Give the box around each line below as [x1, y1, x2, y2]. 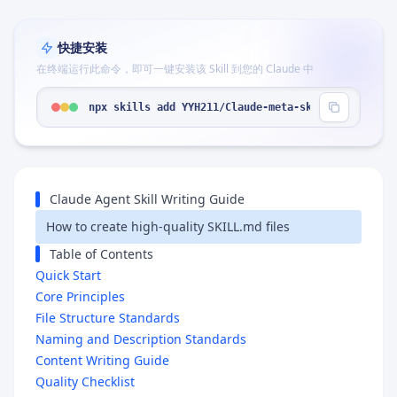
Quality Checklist [35, 372, 135, 390]
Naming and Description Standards [35, 330, 246, 347]
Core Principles [35, 287, 125, 305]
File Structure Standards [35, 308, 180, 326]
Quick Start [35, 266, 101, 284]
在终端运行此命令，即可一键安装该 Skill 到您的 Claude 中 [36, 61, 314, 76]
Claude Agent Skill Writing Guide [50, 191, 245, 207]
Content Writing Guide [35, 351, 169, 369]
